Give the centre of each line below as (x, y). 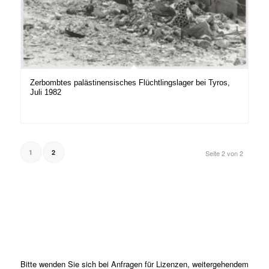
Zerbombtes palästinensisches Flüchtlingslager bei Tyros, (130, 83)
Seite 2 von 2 (225, 153)
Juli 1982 (45, 92)
